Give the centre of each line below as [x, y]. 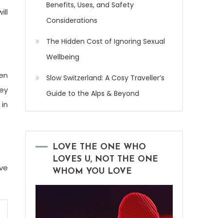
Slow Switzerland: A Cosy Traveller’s [105, 78]
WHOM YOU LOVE [92, 172]
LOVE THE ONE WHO [99, 147]
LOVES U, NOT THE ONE [105, 160]
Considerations [72, 21]
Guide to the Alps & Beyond [93, 94]
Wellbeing [63, 57]
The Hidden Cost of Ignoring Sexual [106, 42]
